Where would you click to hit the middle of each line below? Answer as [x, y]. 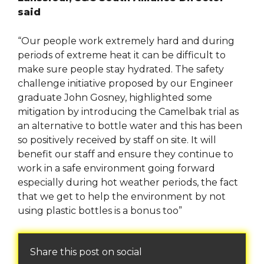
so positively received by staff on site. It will [117, 140]
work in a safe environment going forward [116, 169]
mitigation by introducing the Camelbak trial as [128, 112]
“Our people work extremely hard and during [126, 41]
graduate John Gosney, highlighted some [115, 98]
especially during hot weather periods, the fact [128, 183]
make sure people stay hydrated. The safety [121, 70]
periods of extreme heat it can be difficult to [122, 55]
